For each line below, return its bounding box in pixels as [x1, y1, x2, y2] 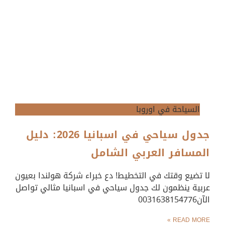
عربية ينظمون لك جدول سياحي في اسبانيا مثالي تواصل [16, 179, 210, 195]
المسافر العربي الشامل [87, 143, 210, 162]
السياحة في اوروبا [136, 101, 200, 117]
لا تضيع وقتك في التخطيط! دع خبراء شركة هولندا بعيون [15, 167, 210, 183]
